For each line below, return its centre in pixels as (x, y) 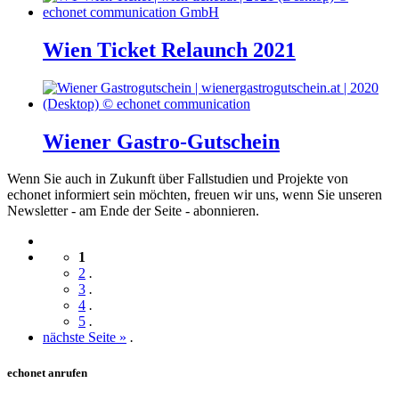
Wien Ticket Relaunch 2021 (169, 49)
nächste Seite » (85, 338)
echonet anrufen (47, 372)
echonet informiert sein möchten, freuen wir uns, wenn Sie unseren (195, 195)
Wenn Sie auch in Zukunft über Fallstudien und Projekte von (178, 179)
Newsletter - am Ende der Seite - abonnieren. (133, 211)
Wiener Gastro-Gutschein (161, 141)
